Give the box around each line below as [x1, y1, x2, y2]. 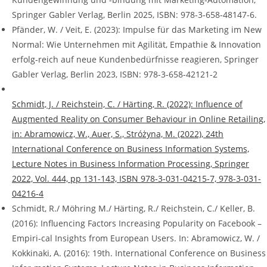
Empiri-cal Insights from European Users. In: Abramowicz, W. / [12, 232, 260, 244]
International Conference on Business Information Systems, [12, 143, 249, 155]
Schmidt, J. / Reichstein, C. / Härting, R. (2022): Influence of [12, 98, 243, 110]
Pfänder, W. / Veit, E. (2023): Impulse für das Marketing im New [12, 24, 262, 36]
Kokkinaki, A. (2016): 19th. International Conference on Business [12, 247, 266, 259]
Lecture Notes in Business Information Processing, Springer [12, 158, 249, 170]
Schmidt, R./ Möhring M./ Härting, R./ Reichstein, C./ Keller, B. [12, 203, 255, 215]
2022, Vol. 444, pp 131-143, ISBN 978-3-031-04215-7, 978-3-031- [12, 173, 261, 185]
